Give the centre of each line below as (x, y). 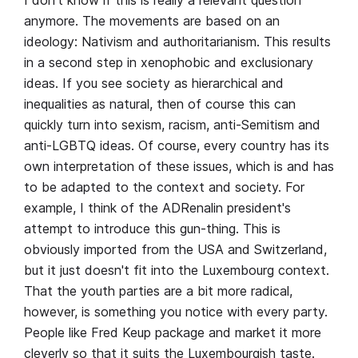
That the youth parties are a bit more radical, (158, 291)
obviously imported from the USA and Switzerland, (175, 250)
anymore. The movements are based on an (152, 21)
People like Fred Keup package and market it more (173, 333)
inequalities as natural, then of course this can (160, 104)
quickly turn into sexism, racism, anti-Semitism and (172, 125)
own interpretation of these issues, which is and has (179, 167)
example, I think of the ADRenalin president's (157, 208)
